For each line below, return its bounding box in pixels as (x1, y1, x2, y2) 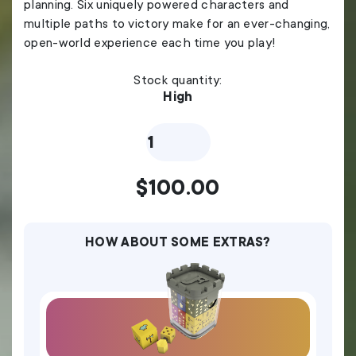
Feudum (140, 122, 184, 135)
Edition (140, 152, 179, 165)
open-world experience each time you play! (24, 36, 277, 51)
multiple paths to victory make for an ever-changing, (24, 17, 331, 32)
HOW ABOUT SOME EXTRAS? (85, 235, 271, 250)
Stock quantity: (133, 73, 222, 88)
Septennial (140, 137, 199, 150)
